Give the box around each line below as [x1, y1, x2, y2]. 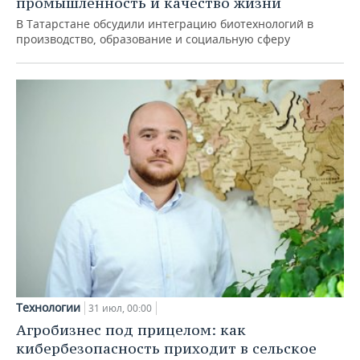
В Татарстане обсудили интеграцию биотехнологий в [16, 15, 313, 31]
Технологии [16, 300, 80, 316]
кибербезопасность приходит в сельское [16, 339, 317, 358]
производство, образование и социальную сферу [16, 31, 290, 47]
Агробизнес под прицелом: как [16, 321, 246, 340]
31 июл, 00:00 [88, 301, 152, 316]
